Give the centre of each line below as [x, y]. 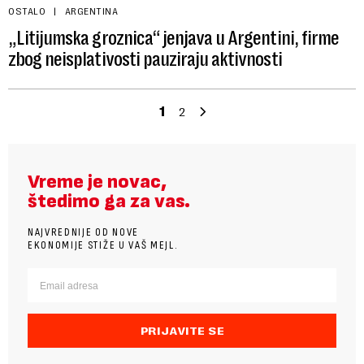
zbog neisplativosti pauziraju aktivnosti [145, 60]
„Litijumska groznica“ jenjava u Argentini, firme [173, 39]
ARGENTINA [91, 12]
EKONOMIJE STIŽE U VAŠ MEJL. [103, 245]
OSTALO [27, 12]
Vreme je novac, [97, 182]
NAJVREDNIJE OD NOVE [83, 232]
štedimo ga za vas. [109, 201]
